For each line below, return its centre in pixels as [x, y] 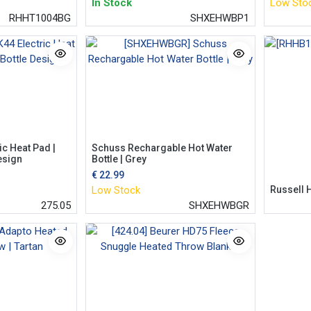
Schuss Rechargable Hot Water [162, 148]
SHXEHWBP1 [219, 18]
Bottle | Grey [119, 159]
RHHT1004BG [40, 18]
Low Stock [116, 190]
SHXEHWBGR [219, 205]
